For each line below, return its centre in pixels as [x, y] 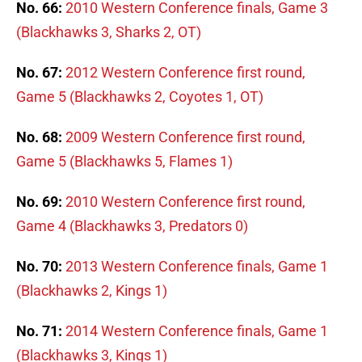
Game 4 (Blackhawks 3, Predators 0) [132, 226]
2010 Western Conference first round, [185, 202]
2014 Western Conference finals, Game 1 [197, 331]
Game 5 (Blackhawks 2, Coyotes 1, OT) [140, 97]
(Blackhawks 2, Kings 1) [92, 291]
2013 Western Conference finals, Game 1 [197, 267]
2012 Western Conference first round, [185, 73]
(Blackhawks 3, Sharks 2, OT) [109, 32]
